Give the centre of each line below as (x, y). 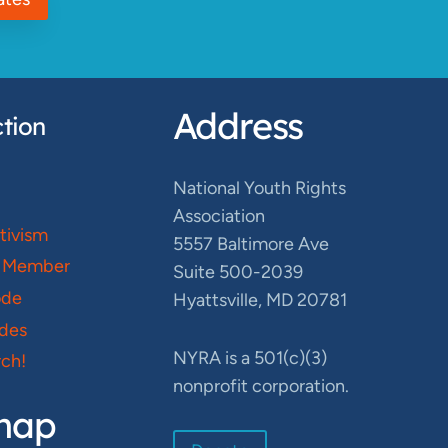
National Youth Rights (259, 187)
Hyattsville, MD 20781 (259, 299)
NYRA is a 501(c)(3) (249, 357)
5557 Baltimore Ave (250, 243)
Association (218, 215)
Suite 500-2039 (237, 271)
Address (238, 125)
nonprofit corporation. (260, 385)
